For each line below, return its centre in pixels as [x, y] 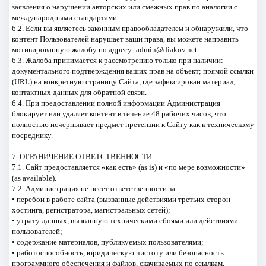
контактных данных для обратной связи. [79, 92]
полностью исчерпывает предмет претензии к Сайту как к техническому [133, 124]
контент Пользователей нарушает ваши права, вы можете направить [125, 39]
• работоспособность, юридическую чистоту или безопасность [118, 252]
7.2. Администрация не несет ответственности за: [94, 188]
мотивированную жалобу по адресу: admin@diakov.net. [105, 49]
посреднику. [32, 135]
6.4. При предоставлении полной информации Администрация [116, 103]
